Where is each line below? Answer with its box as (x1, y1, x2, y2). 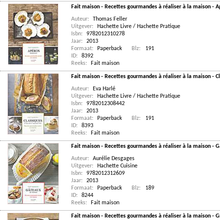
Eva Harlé (93, 86, 115, 92)
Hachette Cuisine (97, 163, 137, 169)
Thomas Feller (93, 16, 127, 22)
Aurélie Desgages (93, 156, 135, 162)
